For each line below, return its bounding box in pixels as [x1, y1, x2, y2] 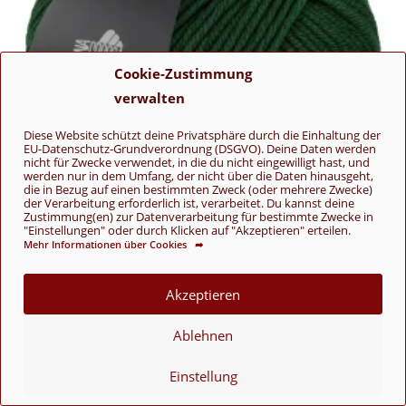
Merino [277, 382, 311, 398]
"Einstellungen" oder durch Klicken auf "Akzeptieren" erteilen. [24, 223, 351, 238]
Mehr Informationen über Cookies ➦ [24, 237, 203, 251]
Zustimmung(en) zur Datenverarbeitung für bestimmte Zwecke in [24, 209, 373, 225]
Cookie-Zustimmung [114, 64, 252, 82]
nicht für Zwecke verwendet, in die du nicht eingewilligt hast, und [24, 155, 370, 170]
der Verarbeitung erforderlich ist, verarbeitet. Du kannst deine [24, 196, 354, 211]
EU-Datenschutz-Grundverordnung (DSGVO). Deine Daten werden [24, 141, 376, 157]
